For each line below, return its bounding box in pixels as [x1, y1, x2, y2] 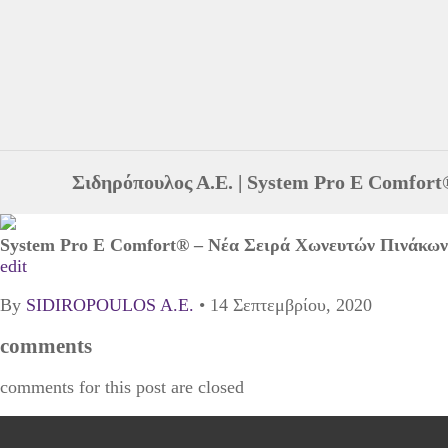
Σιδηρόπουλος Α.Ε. [72, 171, 233, 193]
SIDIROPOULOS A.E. [21, 295, 199, 315]
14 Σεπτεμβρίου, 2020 [205, 295, 372, 315]
